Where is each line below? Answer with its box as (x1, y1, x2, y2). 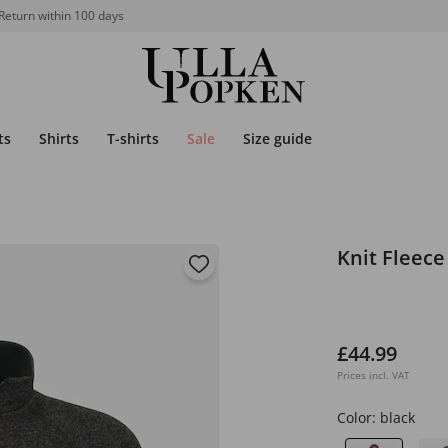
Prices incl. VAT (336, 368, 410, 382)
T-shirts (107, 129, 159, 148)
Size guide (243, 129, 312, 148)
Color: (336, 408, 380, 427)
